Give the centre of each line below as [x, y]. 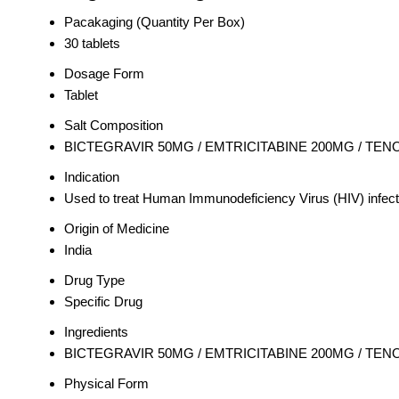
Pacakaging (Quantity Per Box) [155, 22]
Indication [92, 177]
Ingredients [96, 332]
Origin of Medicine [117, 229]
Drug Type [94, 281]
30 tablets [92, 44]
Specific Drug [103, 302]
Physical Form [106, 384]
